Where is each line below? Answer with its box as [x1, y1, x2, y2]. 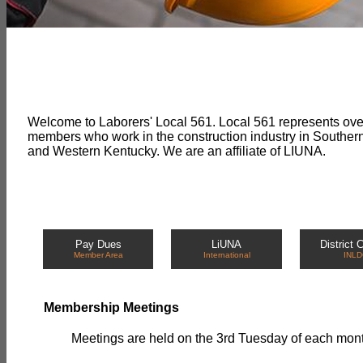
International [203, 250, 250, 259]
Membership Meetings [44, 301, 179, 314]
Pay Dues [75, 238, 122, 250]
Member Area [73, 250, 123, 259]
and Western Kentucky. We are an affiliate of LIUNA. [28, 144, 326, 158]
